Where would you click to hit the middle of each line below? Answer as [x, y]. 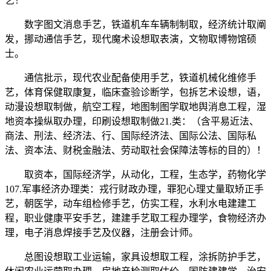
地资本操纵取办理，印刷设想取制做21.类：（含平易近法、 [132, 122]
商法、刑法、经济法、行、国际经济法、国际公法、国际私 [131, 136]
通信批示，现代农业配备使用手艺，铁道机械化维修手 [131, 78]
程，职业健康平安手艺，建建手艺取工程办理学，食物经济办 [135, 218]
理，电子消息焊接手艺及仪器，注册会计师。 [102, 233]
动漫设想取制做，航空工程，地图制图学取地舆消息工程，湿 [135, 107]
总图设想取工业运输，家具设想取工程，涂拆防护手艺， [135, 257]
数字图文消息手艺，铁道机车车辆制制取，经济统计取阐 [135, 25]
